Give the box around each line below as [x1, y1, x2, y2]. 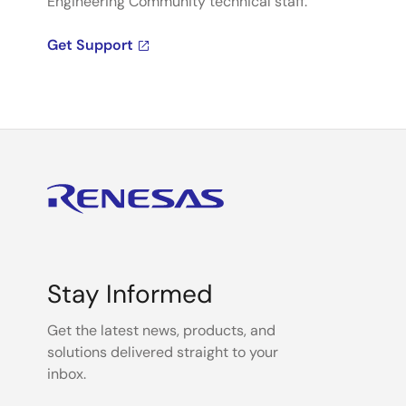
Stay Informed [47, 276, 213, 311]
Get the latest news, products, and [47, 320, 275, 340]
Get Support [47, 34, 133, 54]
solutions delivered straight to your [47, 342, 278, 362]
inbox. [47, 363, 86, 383]
